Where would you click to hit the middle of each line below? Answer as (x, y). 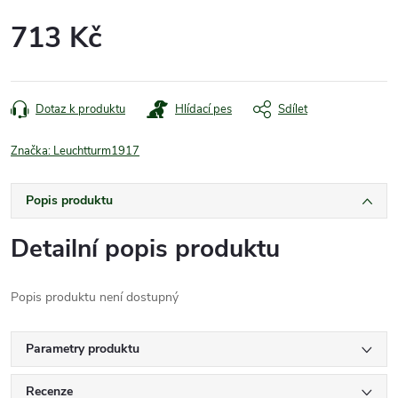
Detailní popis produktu (145, 248)
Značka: (32, 151)
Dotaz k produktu (80, 109)
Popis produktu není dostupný (95, 297)
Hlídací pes (203, 109)
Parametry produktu (83, 348)
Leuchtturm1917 (96, 151)
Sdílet (293, 109)
